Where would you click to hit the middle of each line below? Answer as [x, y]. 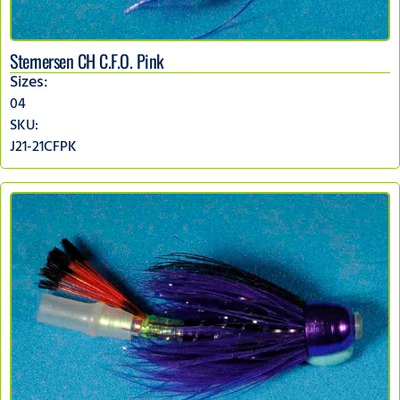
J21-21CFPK [43, 148]
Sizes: [29, 83]
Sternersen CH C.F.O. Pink [87, 60]
